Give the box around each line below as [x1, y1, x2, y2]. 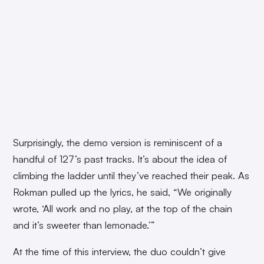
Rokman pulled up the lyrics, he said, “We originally [13, 186, 232, 199]
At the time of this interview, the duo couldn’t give [13, 245, 226, 258]
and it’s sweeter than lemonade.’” [13, 219, 156, 232]
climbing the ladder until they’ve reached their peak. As [13, 169, 250, 182]
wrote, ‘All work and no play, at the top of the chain [13, 202, 233, 215]
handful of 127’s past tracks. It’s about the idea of [13, 153, 227, 166]
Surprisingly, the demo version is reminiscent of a [13, 136, 223, 149]
